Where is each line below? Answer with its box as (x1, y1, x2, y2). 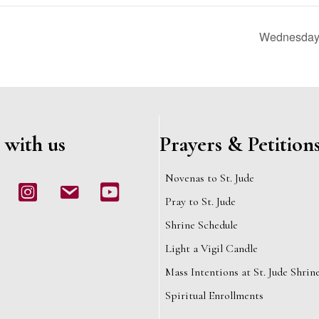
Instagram (9, 176, 65, 194)
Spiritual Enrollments (165, 288, 263, 303)
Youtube (90, 176, 137, 194)
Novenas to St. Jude (165, 171, 254, 186)
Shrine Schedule (165, 218, 238, 233)
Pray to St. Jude (165, 194, 236, 209)
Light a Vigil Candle (165, 241, 258, 256)
